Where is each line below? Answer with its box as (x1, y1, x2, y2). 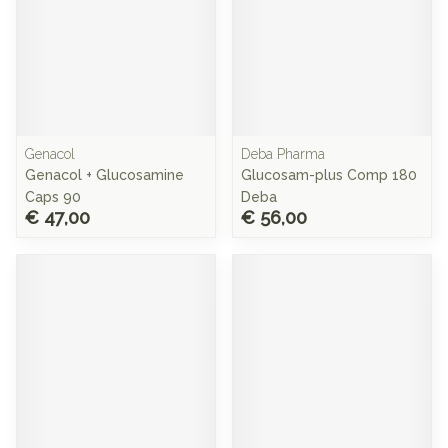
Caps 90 (25, 189, 81, 205)
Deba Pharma (241, 146, 325, 162)
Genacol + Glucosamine (25, 167, 184, 183)
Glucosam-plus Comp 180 (241, 167, 417, 183)
